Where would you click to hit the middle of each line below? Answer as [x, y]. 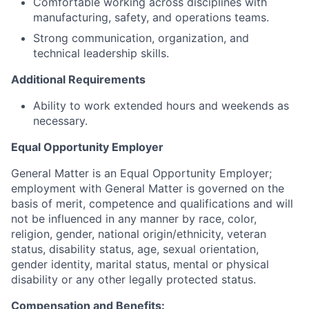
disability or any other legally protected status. [133, 279]
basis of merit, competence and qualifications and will [152, 203]
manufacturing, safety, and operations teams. [151, 17]
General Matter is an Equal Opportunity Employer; [141, 173]
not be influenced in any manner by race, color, [134, 219]
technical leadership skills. [101, 53]
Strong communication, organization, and [141, 38]
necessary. [60, 121]
